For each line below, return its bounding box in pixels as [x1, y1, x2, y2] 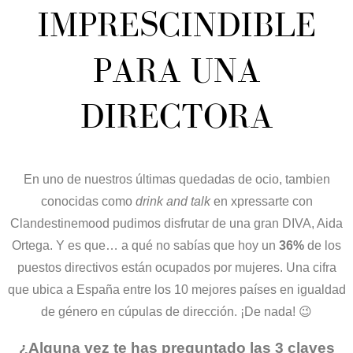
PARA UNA [92, 50, 261, 89]
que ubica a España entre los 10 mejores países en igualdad [7, 281, 346, 296]
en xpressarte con [210, 193, 313, 208]
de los [304, 237, 341, 252]
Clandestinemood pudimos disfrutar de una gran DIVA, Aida [10, 215, 343, 230]
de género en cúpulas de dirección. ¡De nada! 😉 [41, 303, 312, 318]
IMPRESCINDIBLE [37, 5, 316, 43]
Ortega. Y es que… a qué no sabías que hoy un [12, 237, 279, 252]
